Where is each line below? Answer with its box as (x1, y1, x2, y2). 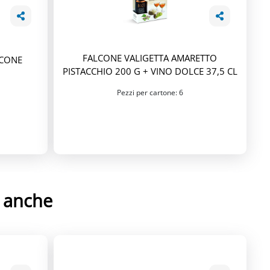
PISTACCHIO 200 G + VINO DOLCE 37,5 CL (62, 64, 237, 77)
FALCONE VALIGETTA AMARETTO (83, 51, 218, 64)
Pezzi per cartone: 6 (116, 87, 183, 98)
